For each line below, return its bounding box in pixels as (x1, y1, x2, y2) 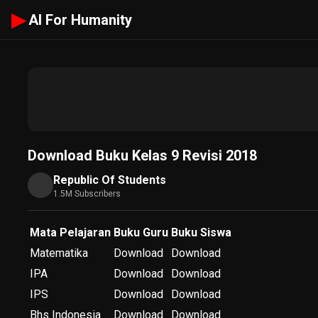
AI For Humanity (28, 11, 132, 28)
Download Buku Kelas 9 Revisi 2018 (28, 147, 257, 164)
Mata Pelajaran (30, 226, 111, 239)
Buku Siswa (171, 226, 231, 239)
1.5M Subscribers (53, 189, 121, 199)
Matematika (30, 246, 88, 260)
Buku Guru (114, 226, 168, 239)
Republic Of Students (53, 173, 166, 187)
